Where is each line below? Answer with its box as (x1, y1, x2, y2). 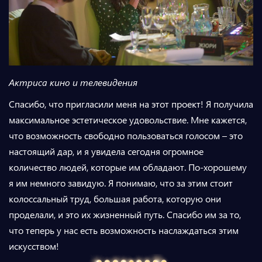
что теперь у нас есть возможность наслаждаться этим (9, 223, 239, 236)
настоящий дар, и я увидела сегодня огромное (9, 144, 204, 157)
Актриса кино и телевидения (9, 75, 137, 88)
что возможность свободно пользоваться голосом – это (9, 129, 243, 142)
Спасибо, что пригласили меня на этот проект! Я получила (9, 97, 253, 110)
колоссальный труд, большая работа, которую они (9, 192, 221, 205)
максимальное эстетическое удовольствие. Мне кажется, (9, 113, 247, 126)
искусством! (9, 239, 59, 252)
